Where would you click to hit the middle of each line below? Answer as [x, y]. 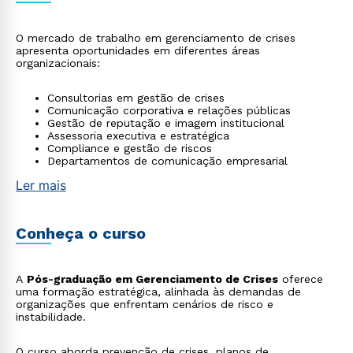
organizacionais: [58, 63]
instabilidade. [51, 317]
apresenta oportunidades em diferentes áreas [138, 50]
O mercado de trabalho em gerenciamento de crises [156, 38]
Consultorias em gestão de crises [136, 98]
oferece [301, 279]
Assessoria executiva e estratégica [138, 136]
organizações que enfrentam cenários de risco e [145, 304]
